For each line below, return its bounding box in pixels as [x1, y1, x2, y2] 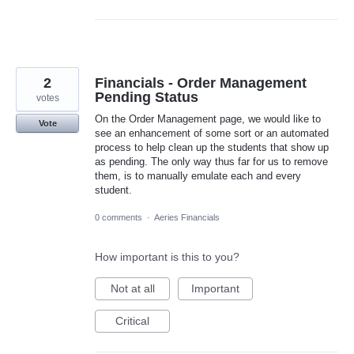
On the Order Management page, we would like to [95, 112, 321, 125]
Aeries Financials [154, 212, 220, 222]
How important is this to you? [95, 250, 239, 263]
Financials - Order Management [95, 74, 307, 91]
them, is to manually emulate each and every [95, 169, 301, 182]
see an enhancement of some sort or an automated [95, 126, 329, 139]
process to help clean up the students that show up [95, 141, 329, 153]
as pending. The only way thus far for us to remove [95, 155, 328, 168]
